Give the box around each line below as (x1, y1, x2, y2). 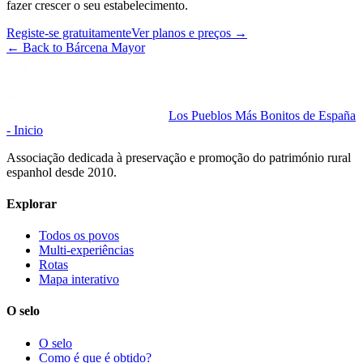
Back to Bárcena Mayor (23, 40, 145, 54)
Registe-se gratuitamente (6, 25, 131, 40)
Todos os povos (39, 228, 119, 243)
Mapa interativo (39, 272, 119, 287)
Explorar (6, 196, 57, 211)
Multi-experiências (39, 243, 134, 258)
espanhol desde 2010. (6, 164, 117, 179)
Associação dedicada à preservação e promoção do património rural (6, 150, 351, 164)
